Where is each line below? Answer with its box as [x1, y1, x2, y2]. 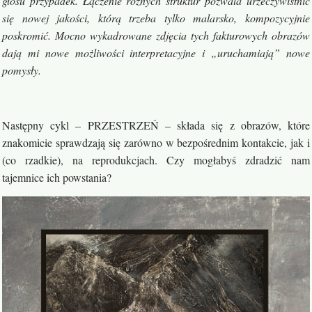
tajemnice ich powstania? [2, 170, 111, 185]
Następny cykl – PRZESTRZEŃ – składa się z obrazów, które [2, 118, 310, 133]
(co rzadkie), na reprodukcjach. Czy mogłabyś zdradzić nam [2, 153, 310, 168]
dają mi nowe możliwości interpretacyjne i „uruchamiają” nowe [2, 45, 310, 61]
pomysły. [2, 63, 41, 78]
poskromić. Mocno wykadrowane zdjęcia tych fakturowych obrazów [2, 28, 310, 43]
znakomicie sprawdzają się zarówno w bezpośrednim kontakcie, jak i [2, 135, 310, 150]
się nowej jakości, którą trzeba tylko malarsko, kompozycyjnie [2, 10, 310, 26]
